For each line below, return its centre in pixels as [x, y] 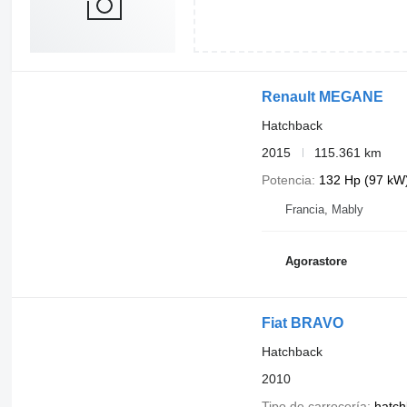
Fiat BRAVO [302, 323]
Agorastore [316, 262]
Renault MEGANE [322, 96]
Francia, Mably [324, 209]
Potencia [286, 179]
